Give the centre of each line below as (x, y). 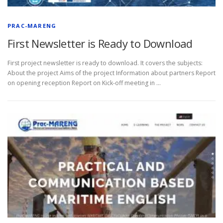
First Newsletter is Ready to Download (100, 44)
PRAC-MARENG (32, 26)
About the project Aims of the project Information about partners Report (111, 73)
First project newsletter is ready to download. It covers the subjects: (105, 63)
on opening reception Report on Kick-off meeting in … (84, 83)
